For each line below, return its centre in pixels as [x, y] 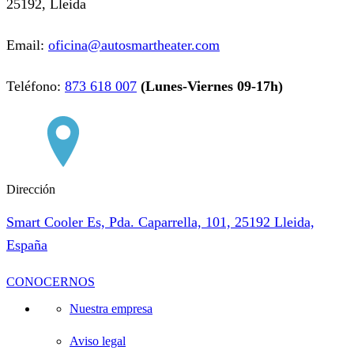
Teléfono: [36, 86]
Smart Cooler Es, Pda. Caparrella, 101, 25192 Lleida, [160, 222]
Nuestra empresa [111, 308]
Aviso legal [98, 341]
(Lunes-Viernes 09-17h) [212, 86]
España [27, 245]
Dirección [31, 189]
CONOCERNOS [51, 281]
